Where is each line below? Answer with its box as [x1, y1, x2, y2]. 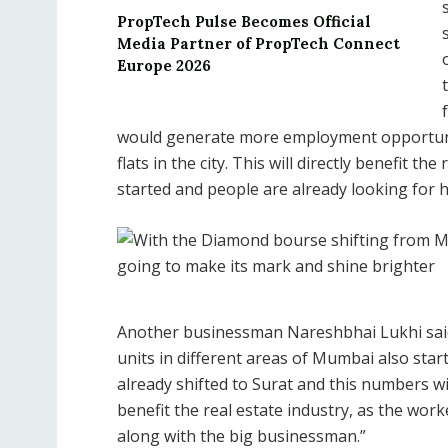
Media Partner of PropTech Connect [117, 34, 400, 54]
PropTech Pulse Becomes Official [117, 12, 371, 32]
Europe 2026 [117, 56, 211, 76]
